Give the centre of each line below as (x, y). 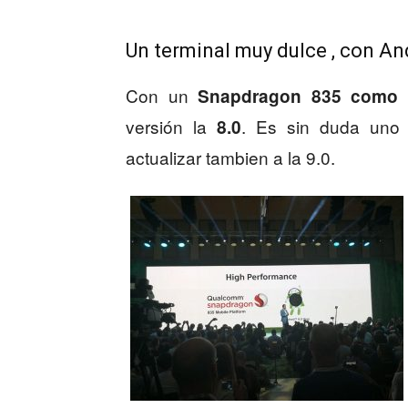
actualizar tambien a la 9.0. (230, 157)
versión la (171, 126)
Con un (162, 95)
